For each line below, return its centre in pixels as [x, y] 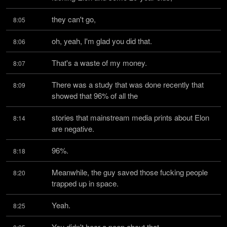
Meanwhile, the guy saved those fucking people [130, 172]
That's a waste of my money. [99, 63]
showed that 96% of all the [95, 96]
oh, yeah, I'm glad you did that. [102, 41]
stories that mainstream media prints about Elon [130, 117]
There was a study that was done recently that [128, 84]
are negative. [73, 128]
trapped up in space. [85, 183]
